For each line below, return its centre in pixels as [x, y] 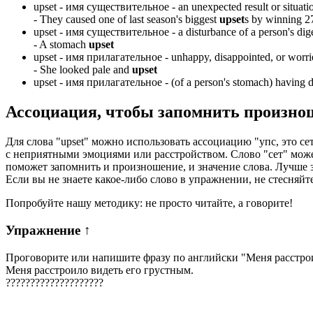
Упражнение [45, 230]
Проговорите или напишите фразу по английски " [126, 257]
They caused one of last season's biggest [130, 20]
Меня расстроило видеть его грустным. [100, 270]
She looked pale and [86, 70]
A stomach [64, 45]
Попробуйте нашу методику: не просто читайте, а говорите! [149, 203]
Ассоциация [51, 112]
